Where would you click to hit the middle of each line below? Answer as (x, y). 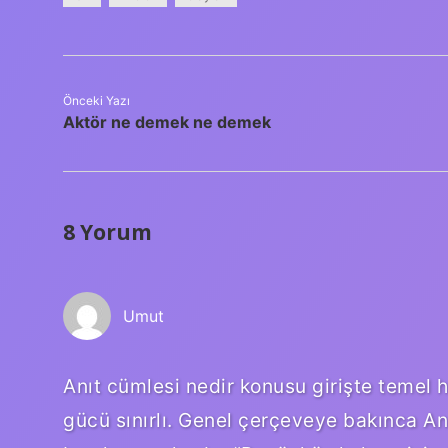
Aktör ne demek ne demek (167, 121)
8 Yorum (107, 231)
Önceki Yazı (96, 100)
